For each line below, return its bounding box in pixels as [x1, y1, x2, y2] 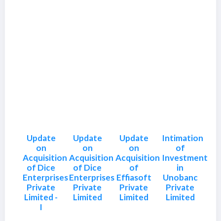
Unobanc [162, 172, 198, 183]
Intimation [162, 133, 203, 143]
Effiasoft [116, 172, 151, 183]
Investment [162, 152, 208, 163]
